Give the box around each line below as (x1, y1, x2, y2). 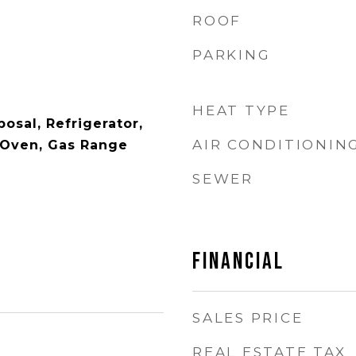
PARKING (192, 47, 271, 63)
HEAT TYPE (192, 103, 290, 118)
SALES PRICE (192, 310, 304, 326)
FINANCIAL (192, 248, 284, 276)
